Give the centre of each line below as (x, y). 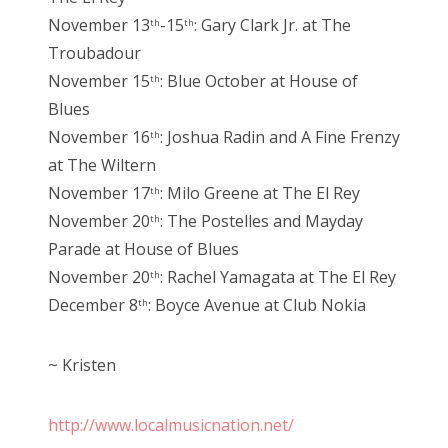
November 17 (99, 193)
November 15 (99, 81)
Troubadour (94, 53)
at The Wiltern (102, 165)
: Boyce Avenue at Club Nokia (257, 305)
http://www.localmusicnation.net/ (171, 425)
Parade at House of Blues (143, 249)
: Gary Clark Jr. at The (272, 25)
